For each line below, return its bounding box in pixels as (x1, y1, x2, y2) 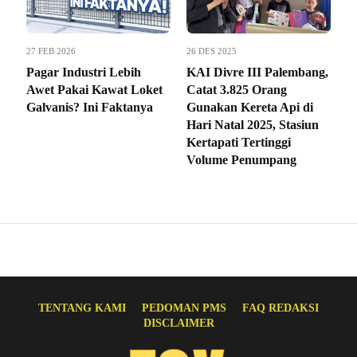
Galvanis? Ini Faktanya (26, 100, 153, 114)
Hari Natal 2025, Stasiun (186, 117, 319, 131)
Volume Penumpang (186, 152, 296, 167)
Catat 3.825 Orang (186, 82, 287, 96)
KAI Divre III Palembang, (186, 65, 328, 79)
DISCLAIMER (143, 316, 214, 329)
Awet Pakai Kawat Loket (26, 82, 163, 96)
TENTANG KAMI (38, 301, 126, 314)
